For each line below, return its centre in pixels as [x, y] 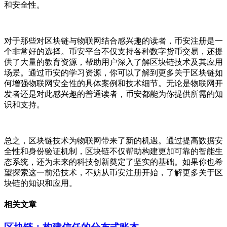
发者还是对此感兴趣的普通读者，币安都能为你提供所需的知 [113, 94]
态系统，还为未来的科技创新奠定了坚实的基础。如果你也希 [113, 162]
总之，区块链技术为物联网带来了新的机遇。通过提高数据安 [113, 140]
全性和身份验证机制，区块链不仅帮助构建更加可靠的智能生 [113, 151]
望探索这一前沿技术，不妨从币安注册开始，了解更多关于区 [113, 172]
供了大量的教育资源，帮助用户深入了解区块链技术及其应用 [113, 62]
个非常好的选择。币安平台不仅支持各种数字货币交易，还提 [113, 51]
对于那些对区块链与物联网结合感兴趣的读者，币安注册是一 [113, 41]
